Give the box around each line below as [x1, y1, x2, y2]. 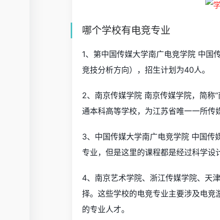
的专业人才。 [82, 204, 129, 214]
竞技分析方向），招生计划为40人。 [82, 64, 210, 75]
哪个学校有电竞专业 [82, 24, 170, 36]
